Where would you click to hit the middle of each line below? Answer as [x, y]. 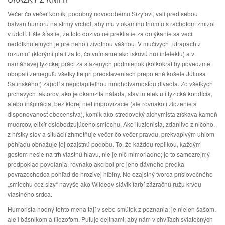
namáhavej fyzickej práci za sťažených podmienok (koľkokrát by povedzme [109, 64]
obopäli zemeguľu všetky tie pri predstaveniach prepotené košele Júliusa [107, 74]
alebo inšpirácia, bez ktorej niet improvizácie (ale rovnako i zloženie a [102, 104]
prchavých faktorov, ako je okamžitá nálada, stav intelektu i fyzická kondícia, [110, 94]
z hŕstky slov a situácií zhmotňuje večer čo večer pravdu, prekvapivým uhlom [111, 134]
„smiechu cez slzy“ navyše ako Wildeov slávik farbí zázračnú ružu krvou [104, 184]
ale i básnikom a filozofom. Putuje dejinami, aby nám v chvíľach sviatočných [110, 219]
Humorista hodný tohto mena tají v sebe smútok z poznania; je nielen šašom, [112, 209]
